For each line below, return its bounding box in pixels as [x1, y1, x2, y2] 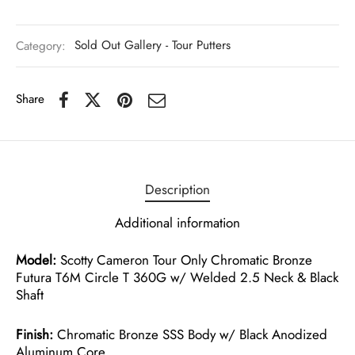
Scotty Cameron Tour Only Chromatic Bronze [56, 250, 312, 269]
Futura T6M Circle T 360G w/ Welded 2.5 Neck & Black [16, 267, 338, 287]
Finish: [16, 324, 53, 344]
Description [145, 179, 210, 199]
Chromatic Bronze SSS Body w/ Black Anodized [53, 324, 327, 344]
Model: [16, 250, 56, 269]
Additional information [115, 212, 240, 232]
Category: [16, 36, 70, 55]
